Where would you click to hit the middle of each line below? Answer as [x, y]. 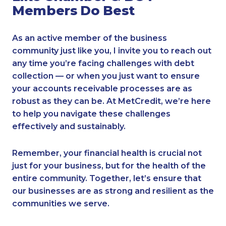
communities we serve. [61, 203]
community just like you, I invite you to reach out [112, 50]
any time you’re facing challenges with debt [103, 63]
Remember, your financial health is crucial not [107, 153]
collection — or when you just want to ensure [106, 76]
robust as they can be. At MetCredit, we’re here [111, 101]
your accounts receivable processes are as [102, 88]
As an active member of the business [90, 38]
